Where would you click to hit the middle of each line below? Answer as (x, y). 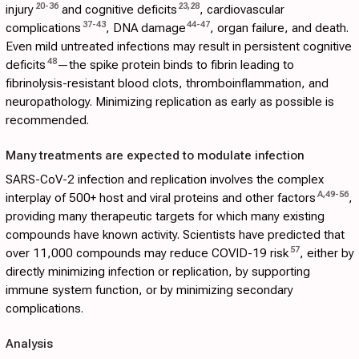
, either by (327, 254)
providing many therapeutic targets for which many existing (165, 217)
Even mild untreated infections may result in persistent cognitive (179, 47)
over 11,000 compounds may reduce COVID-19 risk (147, 254)
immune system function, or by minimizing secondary (149, 290)
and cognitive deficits (117, 10)
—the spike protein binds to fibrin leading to (175, 65)
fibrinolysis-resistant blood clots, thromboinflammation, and (167, 84)
